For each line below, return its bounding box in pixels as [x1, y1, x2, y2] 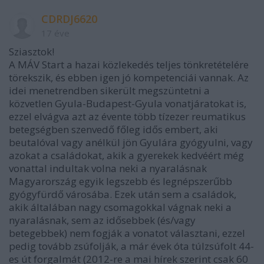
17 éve [41, 27, 70, 39]
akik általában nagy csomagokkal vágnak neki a [9, 200, 232, 214]
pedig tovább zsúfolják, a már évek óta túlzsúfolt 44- [9, 239, 254, 253]
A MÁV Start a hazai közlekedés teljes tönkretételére [9, 57, 249, 71]
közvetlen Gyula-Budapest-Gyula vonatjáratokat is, [9, 96, 246, 110]
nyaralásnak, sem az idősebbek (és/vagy [9, 213, 196, 227]
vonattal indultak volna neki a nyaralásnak [9, 161, 207, 175]
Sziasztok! [9, 44, 54, 58]
